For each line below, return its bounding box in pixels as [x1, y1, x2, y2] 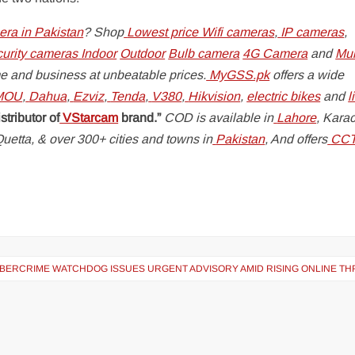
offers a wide [269, 68, 345, 82]
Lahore [277, 111, 317, 124]
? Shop [83, 25, 124, 39]
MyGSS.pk [206, 68, 270, 82]
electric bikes [246, 90, 321, 103]
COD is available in [161, 111, 274, 124]
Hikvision [188, 90, 241, 103]
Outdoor [120, 47, 166, 60]
